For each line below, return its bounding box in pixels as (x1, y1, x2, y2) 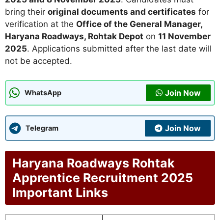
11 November (158, 31, 211, 42)
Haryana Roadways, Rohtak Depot (5, 31, 143, 42)
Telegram (26, 124, 58, 133)
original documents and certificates (48, 7, 196, 17)
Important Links (12, 185, 108, 200)
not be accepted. (5, 56, 72, 66)
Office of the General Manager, (76, 19, 202, 29)
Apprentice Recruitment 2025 (12, 170, 193, 185)
